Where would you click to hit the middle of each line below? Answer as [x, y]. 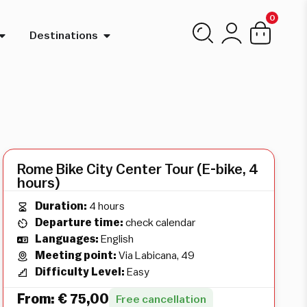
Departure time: [79, 223]
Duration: [61, 207]
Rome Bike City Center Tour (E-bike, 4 [138, 170]
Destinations [63, 35]
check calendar [160, 223]
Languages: [67, 240]
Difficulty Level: [80, 272]
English [116, 240]
